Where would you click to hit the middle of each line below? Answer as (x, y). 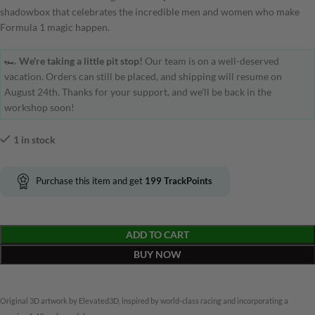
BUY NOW (157, 254)
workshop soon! (39, 108)
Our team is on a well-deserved (211, 61)
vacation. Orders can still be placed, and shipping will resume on (143, 77)
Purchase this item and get (90, 181)
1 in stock (34, 140)
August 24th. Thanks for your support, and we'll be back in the (138, 92)
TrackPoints (187, 181)
